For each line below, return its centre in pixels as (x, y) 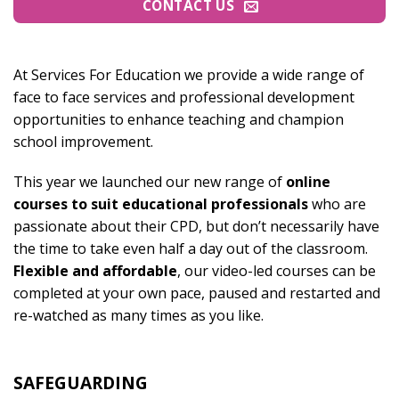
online (308, 182)
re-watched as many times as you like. (138, 316)
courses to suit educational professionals (161, 204)
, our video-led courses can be (277, 271)
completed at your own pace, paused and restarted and (197, 293)
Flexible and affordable (95, 271)
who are (337, 204)
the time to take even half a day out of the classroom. (191, 249)
